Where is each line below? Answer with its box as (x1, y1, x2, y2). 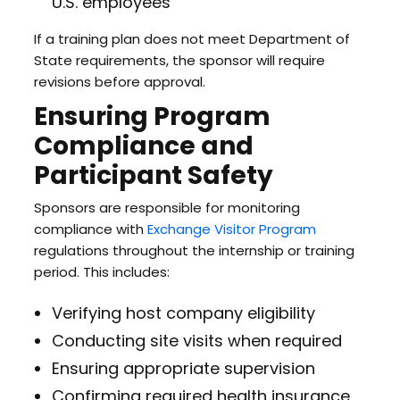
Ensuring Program (33, 99, 271, 134)
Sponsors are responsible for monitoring (33, 198, 300, 217)
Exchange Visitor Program (146, 220, 316, 238)
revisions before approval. (33, 72, 205, 91)
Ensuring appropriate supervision (51, 357, 315, 379)
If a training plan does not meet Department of (33, 29, 350, 48)
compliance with (33, 220, 147, 238)
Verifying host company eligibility (51, 302, 315, 324)
